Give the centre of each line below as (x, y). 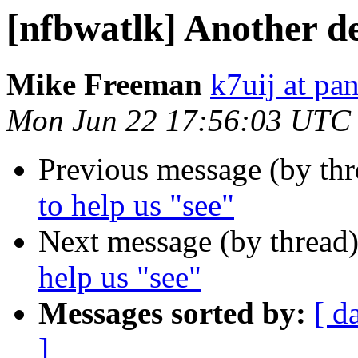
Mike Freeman (104, 85)
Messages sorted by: (172, 313)
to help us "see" (136, 205)
